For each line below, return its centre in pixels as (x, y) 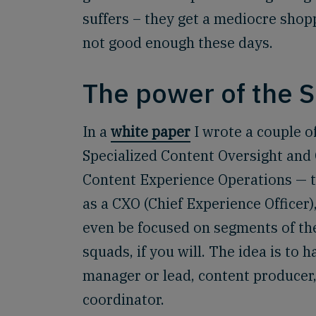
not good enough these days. (178, 43)
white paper (151, 132)
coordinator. (123, 299)
